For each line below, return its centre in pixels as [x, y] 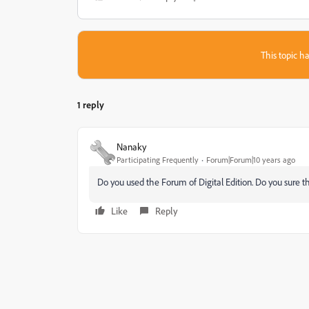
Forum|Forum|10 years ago [251, 159]
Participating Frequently [158, 159]
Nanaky [131, 146]
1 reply [91, 104]
